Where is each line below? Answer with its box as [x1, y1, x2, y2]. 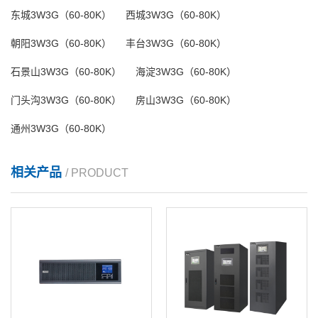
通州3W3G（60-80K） [11, 122, 111, 134]
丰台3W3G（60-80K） [126, 37, 226, 49]
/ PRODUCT [65, 166, 128, 179]
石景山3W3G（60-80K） [11, 65, 121, 77]
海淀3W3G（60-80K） [136, 65, 236, 77]
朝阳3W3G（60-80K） [11, 37, 111, 49]
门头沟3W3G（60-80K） [11, 94, 121, 106]
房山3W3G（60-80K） [136, 94, 236, 106]
